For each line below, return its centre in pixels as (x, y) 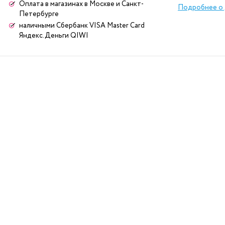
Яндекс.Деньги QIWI (54, 36)
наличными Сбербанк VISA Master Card (82, 26)
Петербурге (39, 14)
